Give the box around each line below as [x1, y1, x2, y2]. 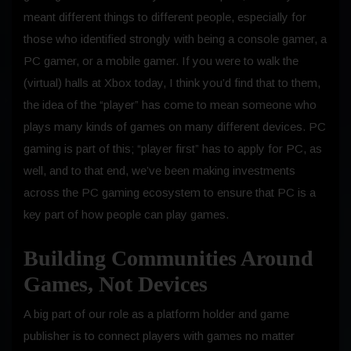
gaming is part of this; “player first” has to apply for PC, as [24, 141, 322, 155]
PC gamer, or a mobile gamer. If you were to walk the [24, 53, 299, 67]
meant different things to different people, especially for [24, 9, 306, 24]
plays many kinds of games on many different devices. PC [24, 119, 326, 133]
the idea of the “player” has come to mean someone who [24, 97, 317, 111]
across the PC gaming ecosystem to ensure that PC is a [24, 185, 316, 199]
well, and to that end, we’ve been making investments [24, 163, 295, 177]
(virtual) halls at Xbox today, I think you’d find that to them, [24, 75, 320, 89]
